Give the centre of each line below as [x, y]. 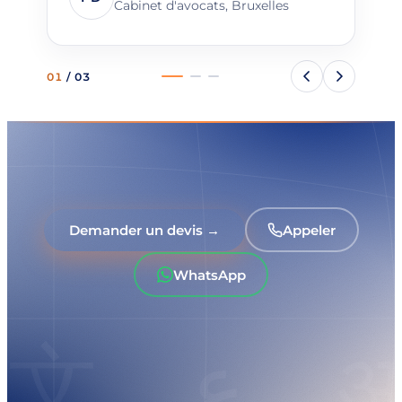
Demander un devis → [144, 230]
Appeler [309, 230]
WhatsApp [209, 275]
